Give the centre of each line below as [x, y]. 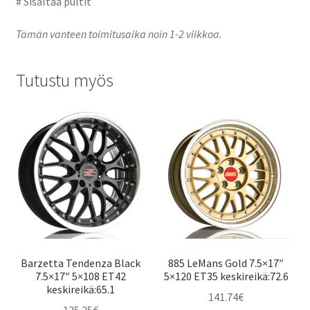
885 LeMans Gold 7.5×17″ [226, 263]
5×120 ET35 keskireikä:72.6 [226, 276]
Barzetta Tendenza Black [80, 263]
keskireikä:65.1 [80, 289]
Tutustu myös [64, 81]
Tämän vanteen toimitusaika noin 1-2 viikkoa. [119, 34]
